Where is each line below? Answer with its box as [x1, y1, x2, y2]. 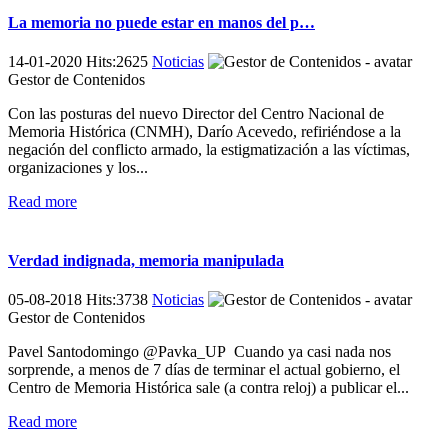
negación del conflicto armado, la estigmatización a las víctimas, [8, 140, 410, 158]
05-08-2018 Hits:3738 [8, 291, 152, 309]
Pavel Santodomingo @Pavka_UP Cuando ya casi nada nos [8, 343, 391, 361]
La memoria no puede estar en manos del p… [8, 13, 315, 31]
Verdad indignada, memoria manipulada [8, 252, 284, 270]
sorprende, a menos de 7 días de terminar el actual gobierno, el [8, 361, 400, 379]
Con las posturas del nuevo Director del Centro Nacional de [8, 104, 384, 122]
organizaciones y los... [8, 158, 148, 176]
